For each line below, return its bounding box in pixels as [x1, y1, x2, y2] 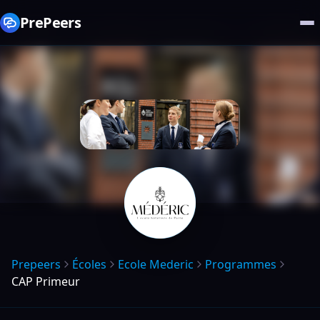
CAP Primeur [11, 274, 80, 289]
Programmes [205, 256, 276, 272]
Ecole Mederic [118, 256, 194, 272]
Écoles [72, 256, 106, 272]
